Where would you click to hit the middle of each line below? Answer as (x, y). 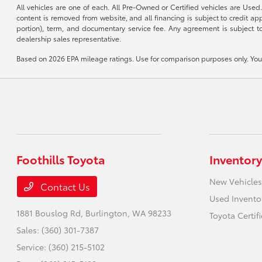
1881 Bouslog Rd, (51, 213)
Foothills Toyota (61, 159)
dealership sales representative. (69, 38)
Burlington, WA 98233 (129, 213)
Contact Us (64, 186)
